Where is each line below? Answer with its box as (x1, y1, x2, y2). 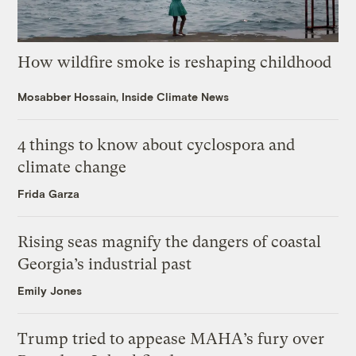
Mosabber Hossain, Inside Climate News (17, 90, 230, 104)
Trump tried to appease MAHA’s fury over (17, 330, 325, 349)
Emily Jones (17, 284, 83, 298)
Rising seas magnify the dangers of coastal (17, 233, 322, 252)
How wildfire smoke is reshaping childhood (17, 53, 332, 72)
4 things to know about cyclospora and (17, 136, 296, 155)
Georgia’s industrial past (17, 255, 192, 274)
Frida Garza (17, 187, 80, 201)
